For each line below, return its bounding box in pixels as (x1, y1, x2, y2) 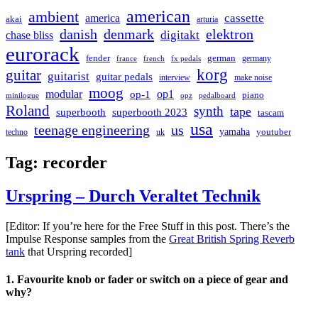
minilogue (6, 91, 39, 99)
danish (60, 26, 97, 42)
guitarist (48, 69, 89, 83)
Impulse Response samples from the (6, 232, 169, 245)
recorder (43, 153, 107, 172)
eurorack (6, 42, 79, 65)
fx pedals (171, 53, 201, 62)
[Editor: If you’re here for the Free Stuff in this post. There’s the (6, 219, 290, 232)
